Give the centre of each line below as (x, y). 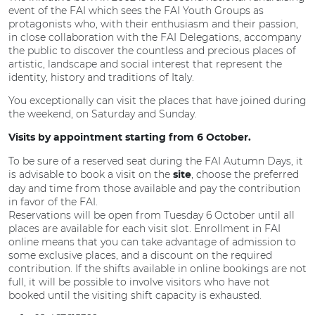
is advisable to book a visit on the (91, 174)
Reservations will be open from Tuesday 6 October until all (152, 215)
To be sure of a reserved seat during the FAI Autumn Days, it (156, 161)
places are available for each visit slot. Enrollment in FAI (144, 229)
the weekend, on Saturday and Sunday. (103, 114)
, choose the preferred (245, 174)
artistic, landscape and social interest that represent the (145, 64)
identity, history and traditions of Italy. (101, 77)
